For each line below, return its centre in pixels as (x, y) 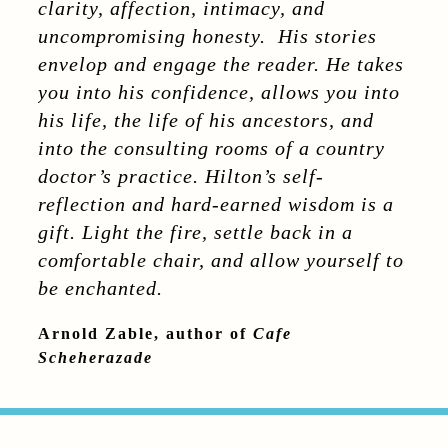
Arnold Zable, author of (146, 334)
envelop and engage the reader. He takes (221, 64)
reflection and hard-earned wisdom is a (216, 204)
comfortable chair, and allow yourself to (221, 260)
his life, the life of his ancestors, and (206, 120)
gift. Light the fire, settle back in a (196, 232)
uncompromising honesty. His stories (208, 36)
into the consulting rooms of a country (212, 148)
